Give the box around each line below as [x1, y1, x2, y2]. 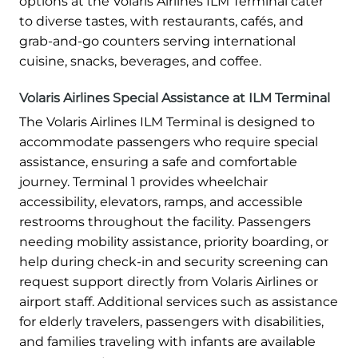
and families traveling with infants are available [19, 333, 316, 349]
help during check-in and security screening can [19, 253, 328, 269]
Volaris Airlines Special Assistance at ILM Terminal [19, 89, 330, 105]
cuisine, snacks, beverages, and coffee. [19, 53, 261, 69]
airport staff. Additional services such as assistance [19, 293, 338, 309]
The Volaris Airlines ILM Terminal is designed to [19, 113, 315, 129]
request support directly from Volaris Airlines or [19, 273, 318, 289]
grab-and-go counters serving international [19, 33, 296, 49]
